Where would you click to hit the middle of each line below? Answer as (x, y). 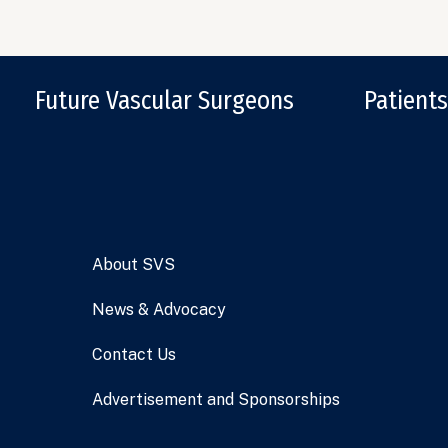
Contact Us (133, 355)
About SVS (133, 265)
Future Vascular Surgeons (164, 101)
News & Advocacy (158, 310)
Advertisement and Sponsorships (215, 400)
